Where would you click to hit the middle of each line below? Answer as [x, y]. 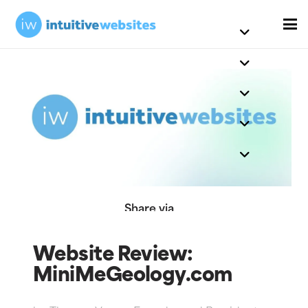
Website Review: [113, 255]
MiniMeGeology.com [133, 276]
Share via [149, 210]
